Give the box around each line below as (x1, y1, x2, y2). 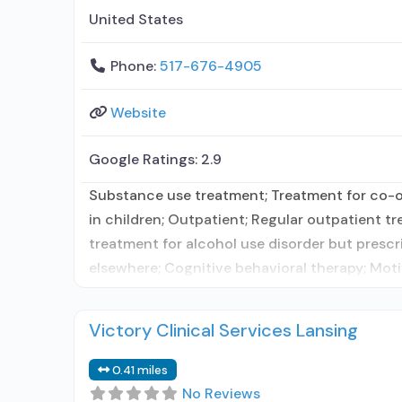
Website (110, 102, 166, 122)
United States (89, 9, 183, 29)
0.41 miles (112, 362, 169, 378)
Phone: (110, 56, 160, 75)
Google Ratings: (89, 149, 201, 169)
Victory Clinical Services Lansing (89, 318, 358, 342)
